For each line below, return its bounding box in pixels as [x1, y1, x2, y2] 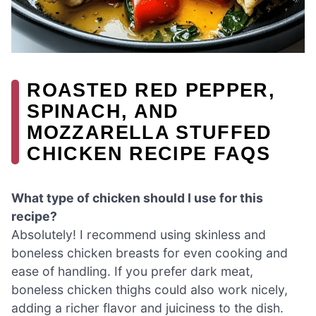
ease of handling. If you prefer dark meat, [11, 264, 253, 279]
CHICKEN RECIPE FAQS [27, 142, 271, 164]
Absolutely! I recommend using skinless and [11, 227, 266, 243]
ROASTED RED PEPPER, [27, 78, 276, 101]
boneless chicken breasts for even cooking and [11, 245, 288, 261]
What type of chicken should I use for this [11, 190, 263, 206]
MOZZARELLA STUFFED [27, 121, 272, 143]
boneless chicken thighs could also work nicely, [11, 282, 288, 298]
